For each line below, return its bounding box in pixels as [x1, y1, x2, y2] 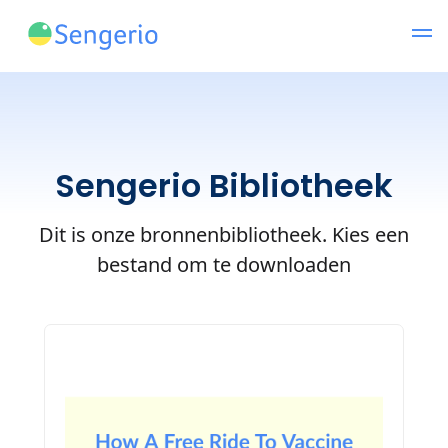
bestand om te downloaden [97, 251, 351, 278]
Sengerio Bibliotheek [55, 163, 393, 208]
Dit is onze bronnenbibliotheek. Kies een [39, 221, 409, 248]
